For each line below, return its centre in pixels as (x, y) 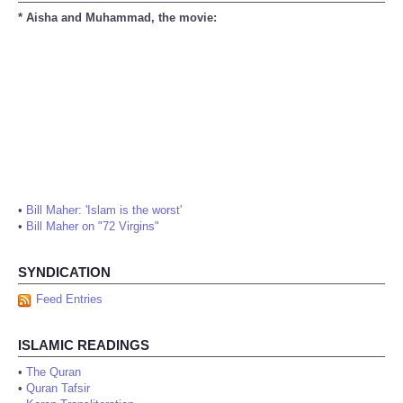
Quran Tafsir (58, 389)
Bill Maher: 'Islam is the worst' (104, 210)
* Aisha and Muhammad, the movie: (117, 18)
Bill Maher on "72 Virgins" (93, 227)
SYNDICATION (64, 273)
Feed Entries (69, 300)
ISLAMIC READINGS (84, 345)
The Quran (54, 372)
